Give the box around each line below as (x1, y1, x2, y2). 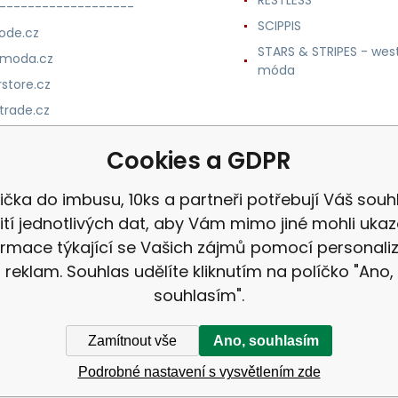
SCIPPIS (257, 16, 301, 35)
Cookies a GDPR (107, 145, 291, 177)
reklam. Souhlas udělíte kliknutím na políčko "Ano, (4, 260, 394, 283)
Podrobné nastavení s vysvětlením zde (77, 363, 321, 379)
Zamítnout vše (88, 332, 177, 348)
